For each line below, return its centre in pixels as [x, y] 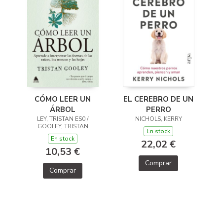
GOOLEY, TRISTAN [63, 126]
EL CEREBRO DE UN [158, 99]
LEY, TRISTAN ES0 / [63, 119]
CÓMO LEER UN [63, 99]
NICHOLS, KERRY [158, 119]
